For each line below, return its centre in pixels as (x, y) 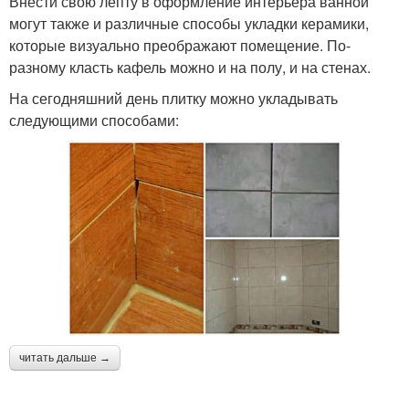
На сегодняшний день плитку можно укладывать (173, 98)
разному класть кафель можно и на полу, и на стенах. (190, 67)
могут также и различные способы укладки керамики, (189, 23)
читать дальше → (65, 357)
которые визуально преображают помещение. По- (180, 45)
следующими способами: (94, 120)
